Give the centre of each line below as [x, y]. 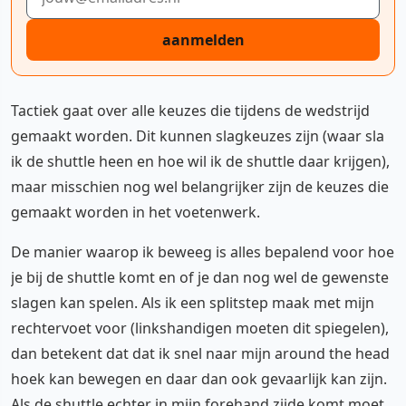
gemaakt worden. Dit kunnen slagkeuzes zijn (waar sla [198, 135]
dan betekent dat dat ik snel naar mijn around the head [200, 353]
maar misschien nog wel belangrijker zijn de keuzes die [200, 186]
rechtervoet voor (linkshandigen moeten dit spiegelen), [200, 328]
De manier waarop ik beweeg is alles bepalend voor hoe [203, 251]
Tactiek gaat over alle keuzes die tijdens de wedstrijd [190, 110]
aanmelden [203, 39]
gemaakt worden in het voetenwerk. [135, 212]
